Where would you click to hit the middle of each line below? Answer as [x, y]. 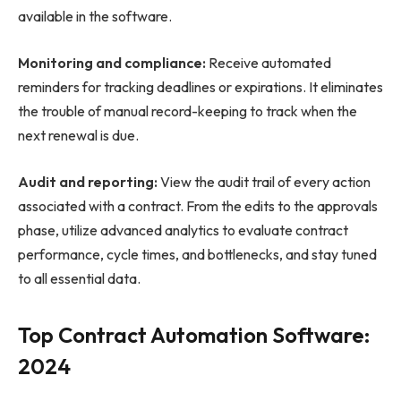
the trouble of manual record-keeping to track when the [188, 111]
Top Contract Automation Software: [194, 334]
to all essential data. [79, 278]
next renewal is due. [78, 135]
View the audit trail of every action [264, 181]
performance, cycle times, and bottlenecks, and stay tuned [197, 254]
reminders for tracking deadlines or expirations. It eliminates [200, 87]
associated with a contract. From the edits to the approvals [198, 205]
